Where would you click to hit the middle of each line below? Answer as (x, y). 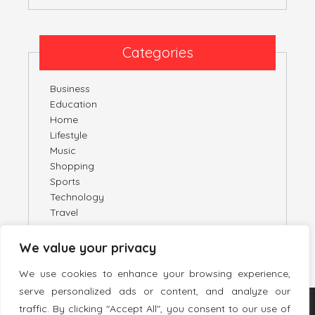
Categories (157, 53)
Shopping (72, 166)
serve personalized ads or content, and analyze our (155, 291)
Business (70, 89)
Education (73, 104)
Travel (64, 213)
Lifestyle (69, 135)
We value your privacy (88, 248)
